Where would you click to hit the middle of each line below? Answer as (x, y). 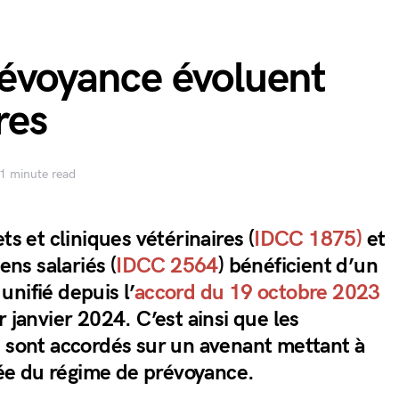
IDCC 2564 (167, 266)
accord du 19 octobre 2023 (257, 293)
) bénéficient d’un (298, 266)
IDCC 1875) (310, 239)
